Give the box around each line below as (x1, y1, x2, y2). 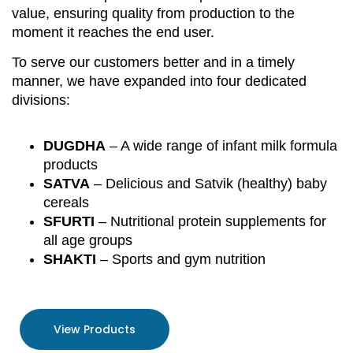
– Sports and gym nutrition (96, 251, 266, 268)
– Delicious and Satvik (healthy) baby (90, 176, 327, 192)
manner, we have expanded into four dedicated (12, 73, 307, 90)
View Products (54, 321, 136, 338)
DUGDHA (43, 138, 106, 154)
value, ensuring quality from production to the (12, 5, 295, 21)
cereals (43, 195, 89, 211)
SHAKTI (43, 251, 96, 268)
